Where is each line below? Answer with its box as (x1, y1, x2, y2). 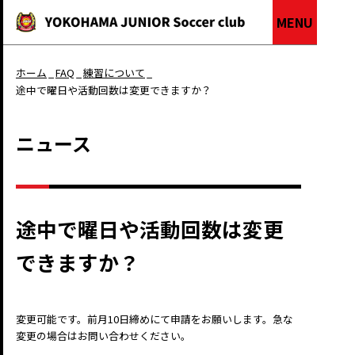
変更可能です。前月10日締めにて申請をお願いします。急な (16, 311, 293, 327)
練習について (83, 65, 145, 81)
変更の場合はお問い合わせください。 (16, 328, 191, 344)
